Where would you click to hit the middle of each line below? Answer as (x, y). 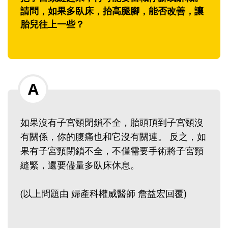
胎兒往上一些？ (52, 24)
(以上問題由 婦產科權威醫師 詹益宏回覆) (103, 194)
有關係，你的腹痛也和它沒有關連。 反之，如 (113, 137)
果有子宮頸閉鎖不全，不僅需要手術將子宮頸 (112, 151)
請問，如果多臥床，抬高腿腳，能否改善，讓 (112, 11)
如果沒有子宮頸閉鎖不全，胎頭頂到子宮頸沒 (112, 122)
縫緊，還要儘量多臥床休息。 (81, 165)
